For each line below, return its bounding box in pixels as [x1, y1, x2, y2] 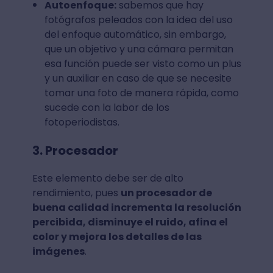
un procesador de [120, 185, 212, 200]
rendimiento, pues [32, 185, 121, 200]
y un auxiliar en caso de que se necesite [44, 71, 232, 85]
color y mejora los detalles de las [32, 229, 202, 244]
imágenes [32, 244, 85, 258]
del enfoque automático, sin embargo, [44, 27, 226, 41]
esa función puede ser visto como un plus [44, 56, 241, 71]
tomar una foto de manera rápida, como [44, 85, 239, 100]
